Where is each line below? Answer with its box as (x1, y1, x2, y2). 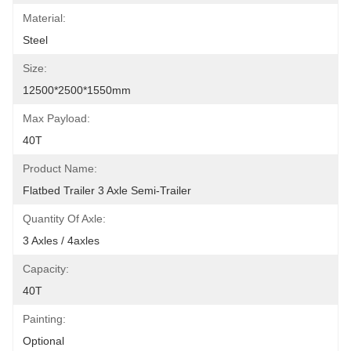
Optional (23, 335, 64, 347)
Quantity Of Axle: (23, 212, 106, 225)
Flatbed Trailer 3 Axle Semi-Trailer (23, 184, 191, 197)
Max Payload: (23, 112, 90, 125)
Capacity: (23, 262, 69, 275)
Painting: (23, 313, 66, 325)
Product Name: (23, 162, 97, 175)
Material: (23, 12, 66, 24)
